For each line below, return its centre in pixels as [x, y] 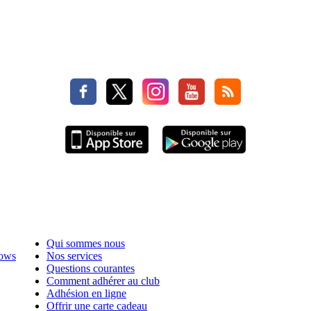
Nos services [74, 256]
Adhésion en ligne [86, 294]
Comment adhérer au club [103, 281]
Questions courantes [91, 269]
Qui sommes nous [86, 244]
